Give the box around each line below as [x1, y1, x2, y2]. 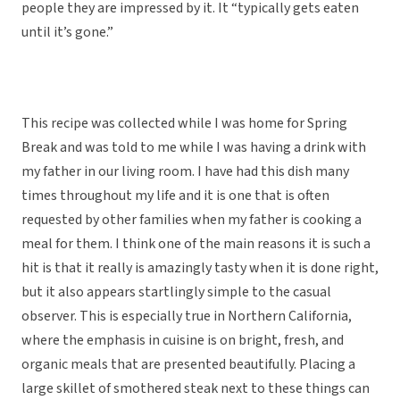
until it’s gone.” [21, 22, 113, 43]
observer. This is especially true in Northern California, [21, 306, 352, 327]
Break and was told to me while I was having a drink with [21, 137, 366, 158]
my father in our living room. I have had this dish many [21, 162, 349, 182]
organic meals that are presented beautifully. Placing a [21, 354, 355, 375]
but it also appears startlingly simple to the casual [21, 282, 331, 303]
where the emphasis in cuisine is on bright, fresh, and [21, 330, 344, 351]
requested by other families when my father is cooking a [21, 210, 362, 230]
